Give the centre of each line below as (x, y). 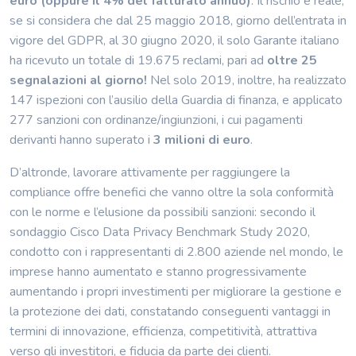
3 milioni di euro (202, 140)
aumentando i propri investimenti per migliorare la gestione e (176, 292)
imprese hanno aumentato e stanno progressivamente (158, 272)
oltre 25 (292, 60)
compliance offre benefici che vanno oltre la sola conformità (172, 192)
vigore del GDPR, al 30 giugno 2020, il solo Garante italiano (174, 41)
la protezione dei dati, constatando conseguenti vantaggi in (170, 311)
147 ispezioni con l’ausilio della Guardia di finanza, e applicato (176, 100)
